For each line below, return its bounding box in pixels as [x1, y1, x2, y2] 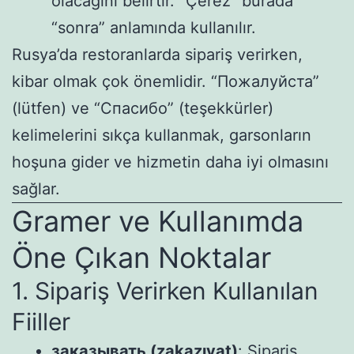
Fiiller [12, 307, 70, 336]
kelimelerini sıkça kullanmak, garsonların [12, 125, 311, 145]
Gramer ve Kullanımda [12, 203, 303, 239]
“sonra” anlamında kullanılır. [51, 17, 256, 37]
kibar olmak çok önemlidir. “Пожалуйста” [12, 71, 319, 91]
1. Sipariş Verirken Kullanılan [12, 276, 318, 305]
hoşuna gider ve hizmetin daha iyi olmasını [12, 152, 329, 171]
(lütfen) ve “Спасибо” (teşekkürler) [12, 98, 273, 118]
